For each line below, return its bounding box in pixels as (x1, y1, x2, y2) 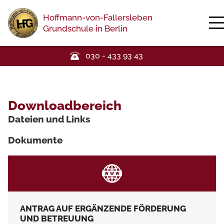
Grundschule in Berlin (43, 23, 127, 33)
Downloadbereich (8, 97, 121, 113)
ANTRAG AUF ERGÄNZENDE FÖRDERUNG (20, 203, 186, 213)
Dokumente (8, 134, 62, 145)
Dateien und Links (8, 113, 90, 124)
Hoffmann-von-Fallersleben (43, 12, 152, 22)
